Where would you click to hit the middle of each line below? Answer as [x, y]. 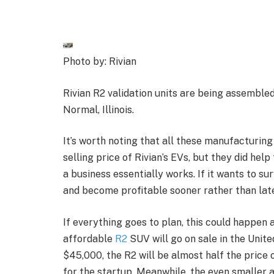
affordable [89, 239]
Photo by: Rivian [100, 61]
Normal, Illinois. [98, 109]
